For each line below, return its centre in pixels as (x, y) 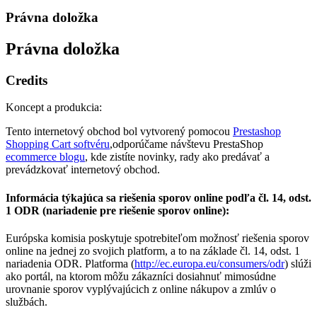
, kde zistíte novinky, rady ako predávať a (177, 157)
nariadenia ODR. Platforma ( (70, 263)
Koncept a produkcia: (54, 108)
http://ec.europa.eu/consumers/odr (209, 263)
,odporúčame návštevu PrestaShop (186, 144)
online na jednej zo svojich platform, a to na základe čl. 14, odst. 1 (153, 250)
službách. (27, 301)
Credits (27, 80)
